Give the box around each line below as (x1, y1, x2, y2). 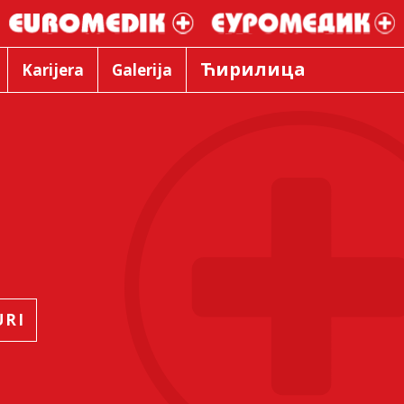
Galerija (111, 59, 172, 80)
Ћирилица (199, 57, 306, 82)
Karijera (21, 59, 84, 80)
